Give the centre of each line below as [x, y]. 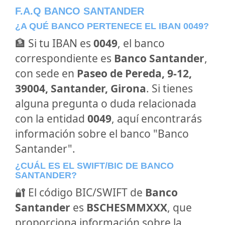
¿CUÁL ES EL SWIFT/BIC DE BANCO [94, 166]
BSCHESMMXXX [127, 207]
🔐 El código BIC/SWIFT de [80, 192]
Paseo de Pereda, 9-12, [134, 73]
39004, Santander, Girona [81, 88]
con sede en [46, 73]
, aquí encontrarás [157, 119]
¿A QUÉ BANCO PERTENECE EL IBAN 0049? [112, 26]
